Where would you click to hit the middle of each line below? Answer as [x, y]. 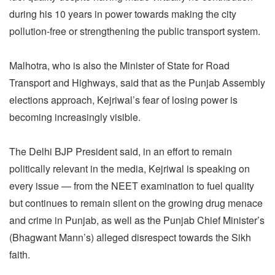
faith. [20, 254]
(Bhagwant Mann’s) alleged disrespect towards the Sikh [130, 237]
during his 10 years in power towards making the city [123, 14]
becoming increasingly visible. [75, 117]
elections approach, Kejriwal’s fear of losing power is [123, 99]
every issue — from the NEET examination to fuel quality [132, 185]
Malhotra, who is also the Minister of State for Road [119, 65]
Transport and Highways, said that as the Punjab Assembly [137, 82]
